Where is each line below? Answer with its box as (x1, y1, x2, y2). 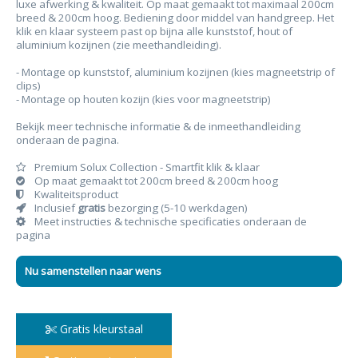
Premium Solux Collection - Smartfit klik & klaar (32, 160, 260, 174)
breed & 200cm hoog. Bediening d (16, 10, 182, 25)
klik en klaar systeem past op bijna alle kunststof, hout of (16, 24, 292, 38)
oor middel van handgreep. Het (182, 10, 334, 25)
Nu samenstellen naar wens (25, 264, 161, 278)
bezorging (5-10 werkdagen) (105, 201, 250, 215)
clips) (16, 78, 41, 93)
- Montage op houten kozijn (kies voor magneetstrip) (16, 92, 271, 106)
